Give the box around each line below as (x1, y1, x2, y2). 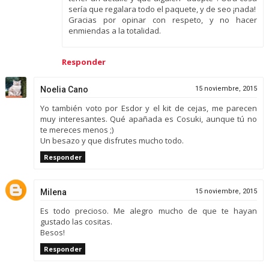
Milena (40, 187, 67, 197)
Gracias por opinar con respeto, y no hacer (68, 14, 258, 25)
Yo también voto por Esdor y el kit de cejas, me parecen (40, 103, 258, 114)
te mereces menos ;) (40, 124, 113, 136)
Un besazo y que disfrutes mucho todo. (40, 135, 184, 147)
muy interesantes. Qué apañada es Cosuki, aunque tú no (40, 113, 258, 125)
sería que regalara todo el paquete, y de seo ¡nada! (68, 3, 256, 14)
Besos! (40, 226, 65, 238)
